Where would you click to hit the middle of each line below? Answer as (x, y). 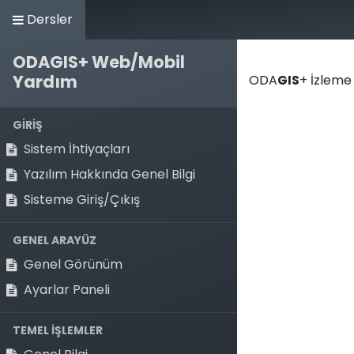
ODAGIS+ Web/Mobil (99, 62)
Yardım (45, 82)
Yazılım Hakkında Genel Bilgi (109, 174)
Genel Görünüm (73, 264)
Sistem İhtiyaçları (77, 149)
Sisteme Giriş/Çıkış (82, 200)
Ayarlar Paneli (67, 290)
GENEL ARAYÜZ (55, 240)
